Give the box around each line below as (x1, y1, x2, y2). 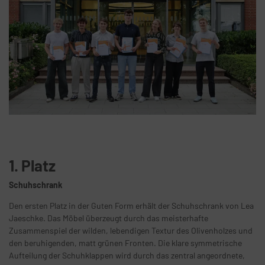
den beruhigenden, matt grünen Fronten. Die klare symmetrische (9, 237, 242, 248)
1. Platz (9, 156, 56, 174)
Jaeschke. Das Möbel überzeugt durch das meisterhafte (9, 212, 208, 223)
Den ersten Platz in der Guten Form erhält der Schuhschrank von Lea (9, 200, 254, 211)
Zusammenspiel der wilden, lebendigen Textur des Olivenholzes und (9, 225, 253, 235)
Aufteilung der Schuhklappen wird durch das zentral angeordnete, (9, 250, 245, 260)
